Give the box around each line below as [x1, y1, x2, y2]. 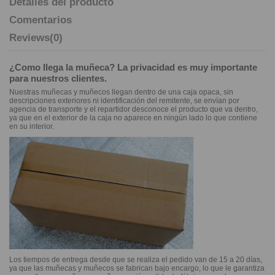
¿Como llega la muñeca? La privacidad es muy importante [9, 62, 257, 73]
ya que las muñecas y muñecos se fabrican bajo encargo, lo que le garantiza [9, 263, 265, 273]
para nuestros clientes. [9, 73, 107, 84]
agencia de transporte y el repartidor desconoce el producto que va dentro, [9, 105, 258, 114]
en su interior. [9, 122, 54, 131]
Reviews [9, 31, 50, 44]
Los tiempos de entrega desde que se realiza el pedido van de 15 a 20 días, [9, 255, 262, 264]
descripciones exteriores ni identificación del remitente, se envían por [9, 96, 239, 106]
